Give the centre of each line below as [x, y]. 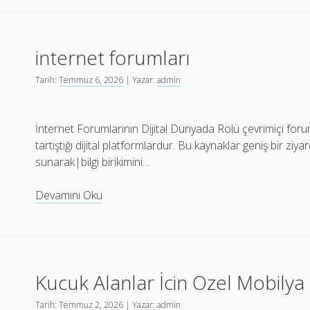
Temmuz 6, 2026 [91, 80]
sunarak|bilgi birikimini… [93, 162]
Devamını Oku [69, 195]
